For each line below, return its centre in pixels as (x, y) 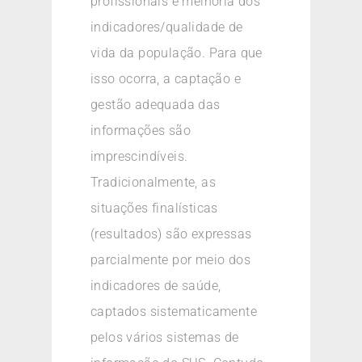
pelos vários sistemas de (165, 338)
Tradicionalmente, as (154, 183)
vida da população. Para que (177, 53)
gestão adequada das (156, 105)
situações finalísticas (154, 208)
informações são (141, 131)
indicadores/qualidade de (167, 27)
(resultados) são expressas (171, 234)
